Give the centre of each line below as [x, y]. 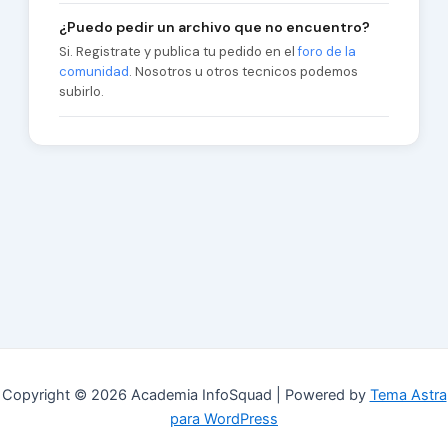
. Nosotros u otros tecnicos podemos [243, 71]
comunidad [93, 71]
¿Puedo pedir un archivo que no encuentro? [214, 27]
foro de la [326, 51]
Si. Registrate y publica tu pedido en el [178, 51]
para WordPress [224, 419]
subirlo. [81, 91]
